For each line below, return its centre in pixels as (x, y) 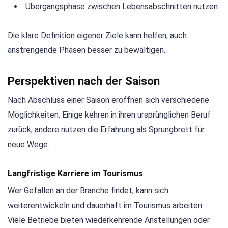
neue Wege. (28, 144)
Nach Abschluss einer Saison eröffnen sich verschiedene (108, 100)
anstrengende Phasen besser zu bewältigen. (87, 50)
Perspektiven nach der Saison (84, 81)
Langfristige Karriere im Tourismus (75, 173)
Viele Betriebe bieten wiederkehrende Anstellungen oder (109, 220)
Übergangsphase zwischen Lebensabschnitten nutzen (122, 7)
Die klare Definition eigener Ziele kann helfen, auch (97, 35)
